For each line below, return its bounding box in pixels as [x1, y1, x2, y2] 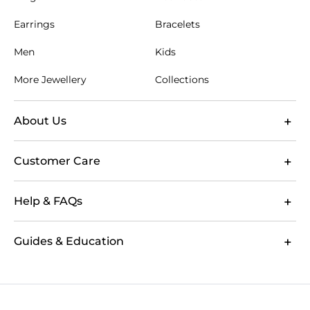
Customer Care [14, 154, 100, 167]
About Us [14, 113, 66, 127]
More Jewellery [14, 73, 86, 86]
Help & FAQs [14, 194, 82, 208]
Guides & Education [14, 234, 124, 248]
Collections [155, 73, 209, 86]
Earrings [14, 18, 55, 30]
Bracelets [155, 18, 200, 30]
